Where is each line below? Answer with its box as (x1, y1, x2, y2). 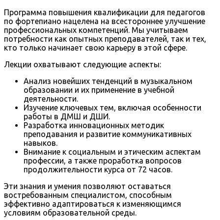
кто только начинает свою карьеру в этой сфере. (4, 43, 187, 53)
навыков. (24, 138, 57, 148)
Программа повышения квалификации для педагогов (4, 8, 205, 17)
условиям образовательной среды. (4, 208, 137, 218)
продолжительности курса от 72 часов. (24, 165, 172, 174)
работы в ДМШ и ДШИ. (24, 112, 110, 121)
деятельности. (24, 94, 78, 104)
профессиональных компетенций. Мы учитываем (4, 26, 188, 35)
